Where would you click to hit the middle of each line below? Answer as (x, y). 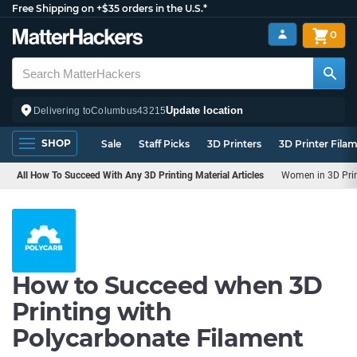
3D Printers (234, 144)
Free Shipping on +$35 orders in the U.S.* (110, 8)
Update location (205, 110)
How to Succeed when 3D (167, 286)
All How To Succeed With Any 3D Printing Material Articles (140, 175)
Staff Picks (164, 144)
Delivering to (63, 110)
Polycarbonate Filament (158, 338)
